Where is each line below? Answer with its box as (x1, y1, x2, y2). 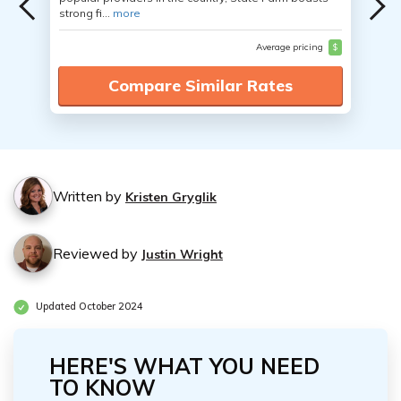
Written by (53, 187, 125, 205)
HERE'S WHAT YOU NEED (49, 353, 320, 380)
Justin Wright (141, 246, 223, 262)
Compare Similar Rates (108, 75, 293, 96)
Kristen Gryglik (125, 189, 217, 205)
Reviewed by (53, 244, 141, 262)
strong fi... (59, 6, 113, 20)
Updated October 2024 (33, 300, 143, 313)
